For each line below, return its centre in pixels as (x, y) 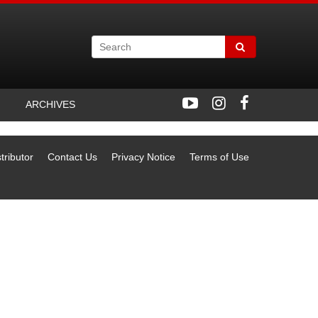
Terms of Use (219, 157)
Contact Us (72, 157)
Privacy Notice (143, 157)
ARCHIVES (49, 104)
